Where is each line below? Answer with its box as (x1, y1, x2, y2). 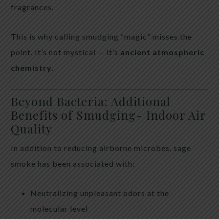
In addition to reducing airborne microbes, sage (11, 143, 192, 153)
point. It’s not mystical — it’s (11, 47, 121, 57)
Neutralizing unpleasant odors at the (30, 188, 170, 197)
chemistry (11, 63, 52, 72)
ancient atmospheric (120, 47, 205, 57)
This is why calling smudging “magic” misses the (11, 31, 193, 41)
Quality (11, 120, 53, 136)
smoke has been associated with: (11, 158, 135, 168)
